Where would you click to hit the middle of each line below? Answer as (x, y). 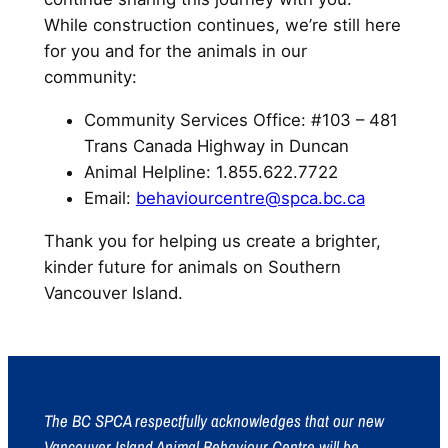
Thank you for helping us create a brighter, (212, 240)
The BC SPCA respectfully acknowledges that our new (213, 421)
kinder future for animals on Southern (192, 266)
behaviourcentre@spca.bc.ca (250, 197)
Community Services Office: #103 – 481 (240, 119)
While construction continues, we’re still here (222, 24)
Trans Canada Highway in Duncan (216, 145)
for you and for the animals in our (175, 50)
